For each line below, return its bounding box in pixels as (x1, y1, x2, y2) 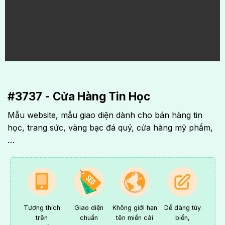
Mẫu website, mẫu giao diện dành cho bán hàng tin (7, 110, 202, 121)
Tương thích (23, 204, 60, 212)
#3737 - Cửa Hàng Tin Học (7, 89, 150, 103)
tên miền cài (116, 214, 154, 222)
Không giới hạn (112, 204, 157, 212)
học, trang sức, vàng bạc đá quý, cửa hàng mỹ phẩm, (7, 123, 213, 133)
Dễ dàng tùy (164, 204, 201, 212)
